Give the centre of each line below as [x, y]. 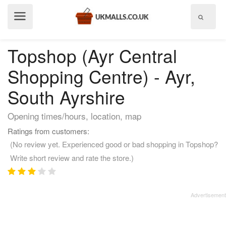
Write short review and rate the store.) [72, 158]
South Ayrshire [66, 97]
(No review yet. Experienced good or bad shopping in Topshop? [114, 144]
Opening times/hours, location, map [74, 116]
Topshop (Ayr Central [92, 55]
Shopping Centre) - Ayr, [101, 76]
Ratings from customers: [48, 131]
